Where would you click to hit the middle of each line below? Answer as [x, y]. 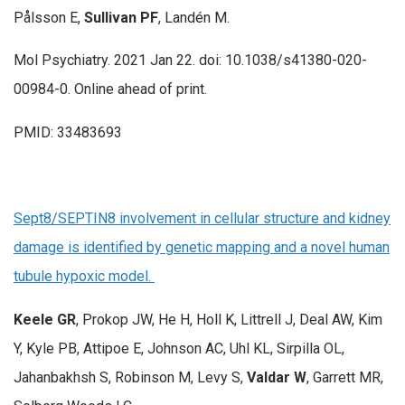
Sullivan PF [121, 17]
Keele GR [45, 319]
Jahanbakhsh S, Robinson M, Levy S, [130, 377]
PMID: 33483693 [68, 132]
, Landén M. [194, 17]
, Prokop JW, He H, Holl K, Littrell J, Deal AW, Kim [229, 319]
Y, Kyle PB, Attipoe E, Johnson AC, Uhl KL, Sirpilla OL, [179, 348]
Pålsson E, [49, 17]
